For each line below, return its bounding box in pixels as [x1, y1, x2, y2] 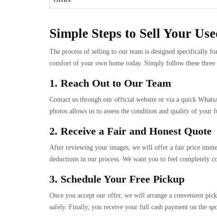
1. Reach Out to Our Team [49, 77, 171, 89]
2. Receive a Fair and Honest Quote [49, 125, 212, 137]
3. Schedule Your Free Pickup [49, 173, 185, 185]
